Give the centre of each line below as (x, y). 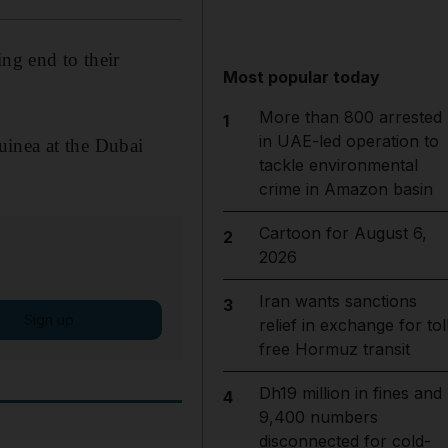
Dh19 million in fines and (350, 393)
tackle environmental (338, 165)
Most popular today (302, 77)
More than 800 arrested (350, 117)
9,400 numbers (318, 417)
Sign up (48, 319)
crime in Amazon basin (345, 189)
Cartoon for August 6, (342, 233)
